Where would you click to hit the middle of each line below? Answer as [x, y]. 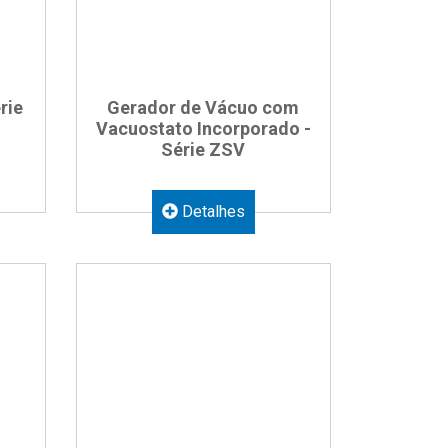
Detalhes [211, 211]
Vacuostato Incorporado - [203, 128]
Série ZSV [203, 149]
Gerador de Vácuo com [203, 107]
